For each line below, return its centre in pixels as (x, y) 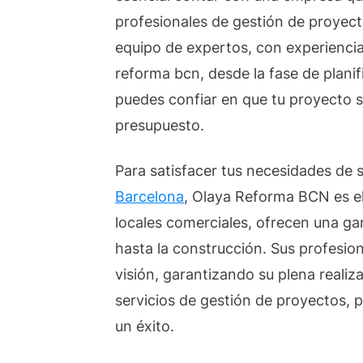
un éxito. (145, 326)
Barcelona (149, 196)
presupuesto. (160, 125)
